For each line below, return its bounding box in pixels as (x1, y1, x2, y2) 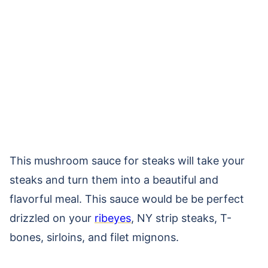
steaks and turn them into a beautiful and (10, 173, 218, 187)
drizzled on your (10, 212, 95, 225)
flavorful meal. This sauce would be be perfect (10, 193, 244, 206)
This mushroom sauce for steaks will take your (10, 154, 245, 167)
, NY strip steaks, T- (131, 212, 232, 225)
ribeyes (95, 212, 131, 225)
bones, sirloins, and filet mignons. (10, 231, 179, 244)
